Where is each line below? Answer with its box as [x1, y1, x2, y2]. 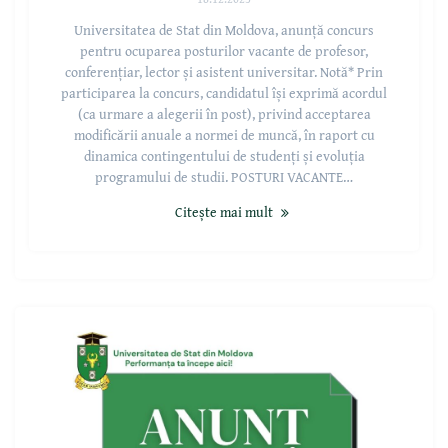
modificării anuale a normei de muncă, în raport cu [73, 125, 375, 146]
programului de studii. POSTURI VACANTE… [95, 167, 353, 188]
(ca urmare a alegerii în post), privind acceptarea [77, 104, 371, 125]
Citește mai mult [175, 202, 273, 223]
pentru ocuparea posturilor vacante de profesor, [80, 41, 368, 62]
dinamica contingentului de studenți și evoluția [83, 146, 365, 167]
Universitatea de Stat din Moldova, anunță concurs [74, 20, 374, 41]
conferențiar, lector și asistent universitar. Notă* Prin [65, 62, 383, 83]
